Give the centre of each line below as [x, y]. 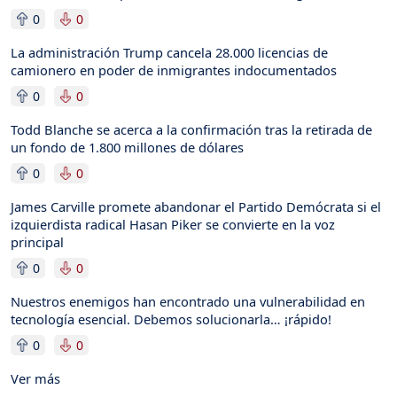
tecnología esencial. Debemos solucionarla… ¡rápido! [171, 319]
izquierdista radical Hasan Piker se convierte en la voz [173, 224]
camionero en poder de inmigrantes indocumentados [174, 70]
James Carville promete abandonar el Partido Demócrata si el [196, 206]
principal [37, 241]
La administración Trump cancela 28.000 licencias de [169, 52]
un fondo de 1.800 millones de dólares [127, 147]
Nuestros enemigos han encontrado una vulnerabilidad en [188, 301]
